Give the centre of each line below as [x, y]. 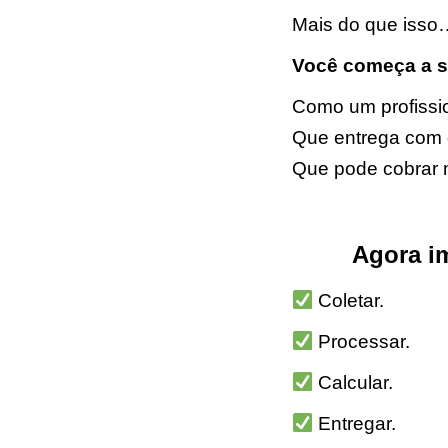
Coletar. [349, 301]
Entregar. [355, 424]
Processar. [362, 342]
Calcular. [353, 383]
